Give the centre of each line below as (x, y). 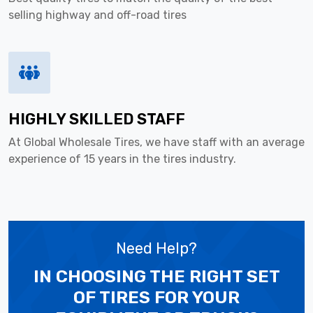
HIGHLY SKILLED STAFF (97, 119)
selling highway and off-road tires (97, 15)
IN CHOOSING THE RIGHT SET (156, 276)
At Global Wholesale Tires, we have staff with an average (156, 142)
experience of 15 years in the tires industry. (122, 159)
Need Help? (156, 248)
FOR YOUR (195, 297)
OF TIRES (112, 297)
